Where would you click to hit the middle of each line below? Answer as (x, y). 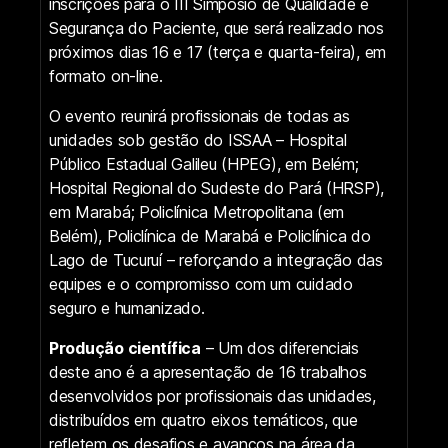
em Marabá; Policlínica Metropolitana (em (197, 211)
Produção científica (125, 347)
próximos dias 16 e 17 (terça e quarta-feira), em (218, 51)
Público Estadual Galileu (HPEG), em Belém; (204, 163)
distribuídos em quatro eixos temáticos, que (203, 419)
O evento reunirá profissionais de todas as (199, 115)
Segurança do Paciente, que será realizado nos (216, 27)
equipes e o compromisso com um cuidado (201, 283)
